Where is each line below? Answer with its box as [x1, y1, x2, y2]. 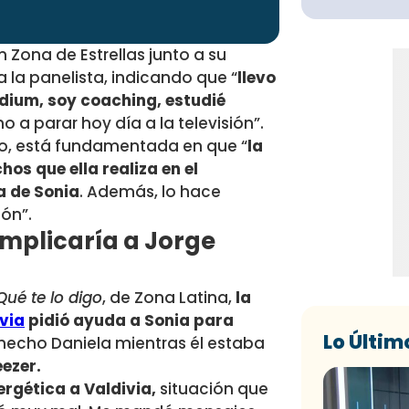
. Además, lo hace [79, 181, 221, 204]
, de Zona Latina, [102, 287, 236, 309]
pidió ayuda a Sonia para [25, 309, 234, 332]
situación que [156, 378, 268, 401]
